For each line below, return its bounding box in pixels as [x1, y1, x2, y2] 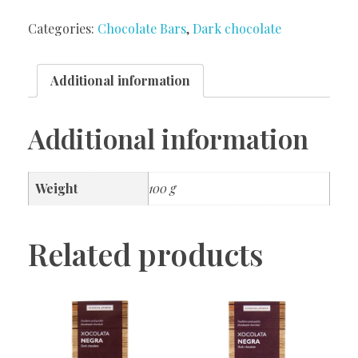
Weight [35, 179, 78, 197]
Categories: [28, 19, 97, 37]
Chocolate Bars [97, 19, 186, 37]
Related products [28, 233, 264, 274]
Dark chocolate [193, 19, 281, 37]
